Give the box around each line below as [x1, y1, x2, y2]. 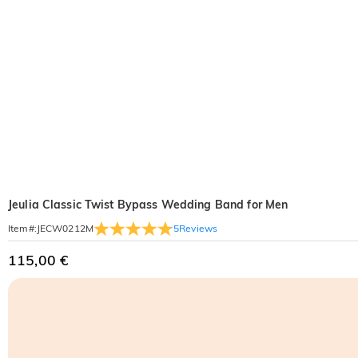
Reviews [179, 221, 218, 234]
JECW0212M [36, 222, 93, 234]
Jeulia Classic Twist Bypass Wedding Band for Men [8, 197, 288, 212]
